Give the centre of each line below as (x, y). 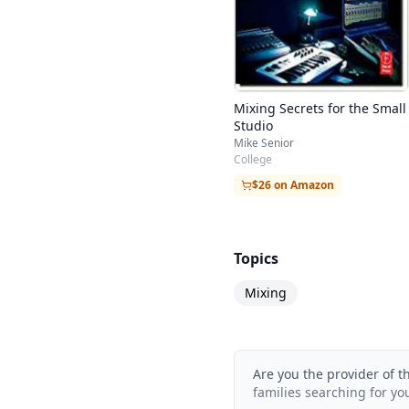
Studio (253, 125)
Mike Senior (264, 142)
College (253, 159)
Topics (256, 258)
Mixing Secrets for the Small (320, 108)
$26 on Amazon (293, 184)
